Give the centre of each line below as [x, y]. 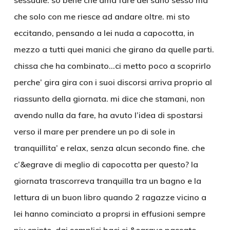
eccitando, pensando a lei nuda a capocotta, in [104, 33]
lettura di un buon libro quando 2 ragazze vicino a [110, 197]
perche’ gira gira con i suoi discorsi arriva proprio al [113, 82]
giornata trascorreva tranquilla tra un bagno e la [107, 181]
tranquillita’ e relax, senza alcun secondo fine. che [109, 148]
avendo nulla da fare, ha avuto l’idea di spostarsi [108, 115]
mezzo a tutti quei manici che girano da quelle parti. [114, 49]
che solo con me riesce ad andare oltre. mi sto [102, 16]
